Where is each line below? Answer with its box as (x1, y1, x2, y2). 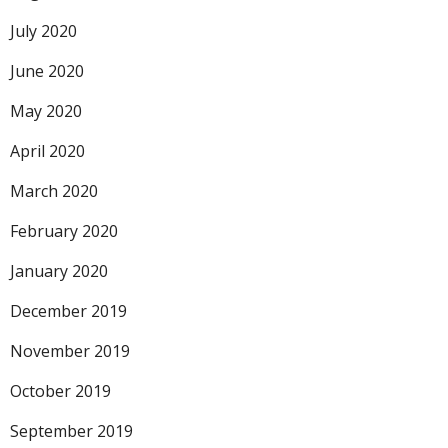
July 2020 (10, 20, 77, 42)
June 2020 (10, 60, 84, 82)
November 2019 (10, 340, 130, 362)
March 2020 (10, 180, 98, 202)
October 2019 (10, 380, 111, 402)
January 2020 (10, 260, 108, 282)
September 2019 (10, 420, 133, 442)
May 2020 (10, 100, 82, 122)
